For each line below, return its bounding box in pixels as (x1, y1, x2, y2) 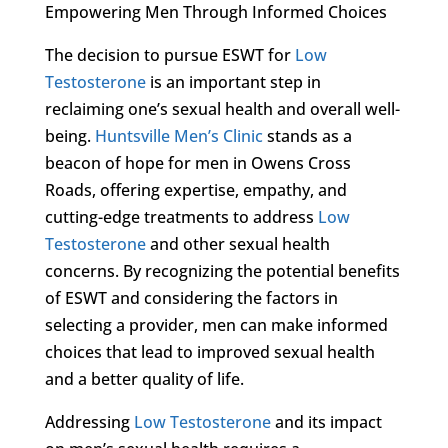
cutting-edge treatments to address (44, 205, 318, 228)
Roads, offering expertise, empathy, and (44, 178, 347, 201)
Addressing (44, 410, 134, 433)
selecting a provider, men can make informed (44, 313, 388, 336)
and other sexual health (145, 232, 330, 255)
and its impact (270, 410, 382, 433)
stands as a (262, 124, 352, 147)
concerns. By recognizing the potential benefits (44, 259, 400, 282)
